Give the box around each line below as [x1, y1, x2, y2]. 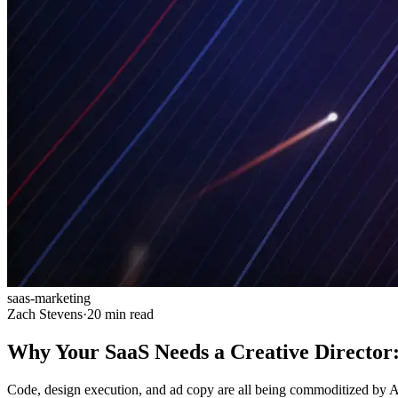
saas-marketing [7, 291, 91, 306]
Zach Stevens [7, 306, 83, 322]
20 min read [87, 306, 154, 322]
